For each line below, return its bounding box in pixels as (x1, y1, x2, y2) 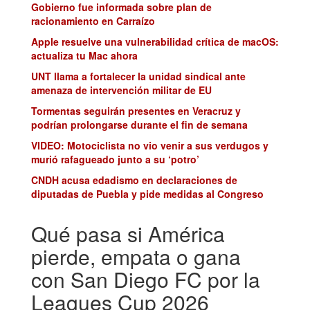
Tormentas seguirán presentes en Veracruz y (31, 104, 241, 118)
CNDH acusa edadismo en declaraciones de (31, 173, 237, 188)
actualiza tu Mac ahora (31, 48, 138, 63)
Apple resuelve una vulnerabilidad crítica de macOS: (31, 35, 279, 49)
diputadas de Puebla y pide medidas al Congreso (31, 187, 264, 201)
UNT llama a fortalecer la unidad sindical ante (31, 69, 246, 84)
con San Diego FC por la (31, 264, 260, 295)
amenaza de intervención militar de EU (31, 83, 212, 98)
